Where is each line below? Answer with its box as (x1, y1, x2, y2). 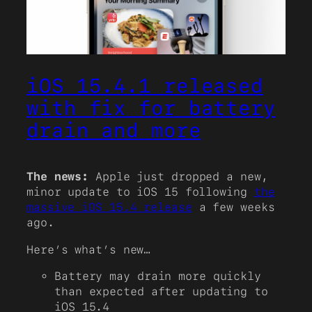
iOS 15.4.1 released (26, 74, 264, 98)
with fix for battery (26, 96, 276, 120)
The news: (26, 170, 89, 184)
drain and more (26, 118, 201, 143)
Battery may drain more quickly (54, 269, 261, 283)
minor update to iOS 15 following (26, 185, 254, 199)
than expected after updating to (54, 284, 268, 298)
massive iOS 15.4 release (26, 201, 192, 214)
